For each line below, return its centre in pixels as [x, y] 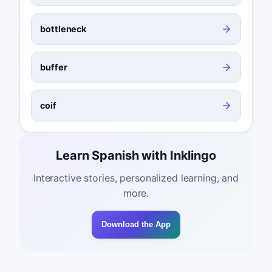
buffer [54, 67]
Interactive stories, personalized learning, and [136, 178]
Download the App [136, 225]
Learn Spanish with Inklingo [136, 156]
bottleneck [63, 29]
